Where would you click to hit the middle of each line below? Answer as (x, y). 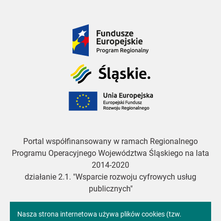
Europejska (87, 108)
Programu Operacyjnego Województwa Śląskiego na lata (110, 153)
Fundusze (89, 29)
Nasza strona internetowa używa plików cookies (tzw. (99, 214)
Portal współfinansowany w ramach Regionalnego (110, 141)
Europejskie (92, 41)
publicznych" (110, 188)
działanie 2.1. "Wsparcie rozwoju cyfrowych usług (110, 177)
